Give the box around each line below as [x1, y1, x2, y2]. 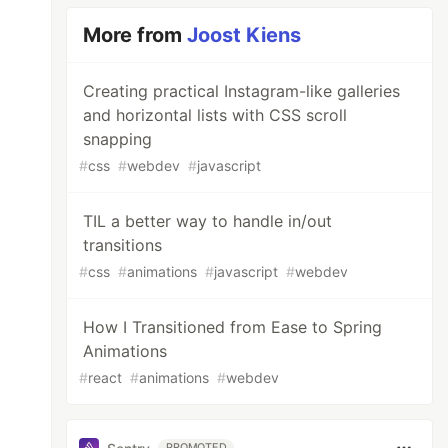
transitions [83, 235, 163, 255]
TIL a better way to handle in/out [83, 211, 333, 231]
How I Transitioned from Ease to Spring [83, 317, 383, 337]
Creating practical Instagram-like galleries [83, 81, 401, 101]
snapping [83, 129, 153, 149]
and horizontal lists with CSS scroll [83, 105, 348, 125]
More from [83, 23, 188, 47]
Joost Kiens [187, 23, 302, 47]
